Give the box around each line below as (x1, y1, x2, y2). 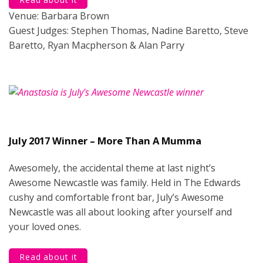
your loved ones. (9, 220, 81, 233)
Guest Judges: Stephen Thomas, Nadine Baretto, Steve (9, 23, 248, 37)
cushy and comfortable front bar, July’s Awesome (9, 190, 224, 204)
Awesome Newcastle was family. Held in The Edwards (9, 176, 241, 189)
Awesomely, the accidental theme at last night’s (9, 161, 215, 174)
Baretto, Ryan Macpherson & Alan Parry (9, 38, 184, 52)
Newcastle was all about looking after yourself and (9, 205, 232, 218)
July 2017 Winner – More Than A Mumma (9, 133, 201, 147)
